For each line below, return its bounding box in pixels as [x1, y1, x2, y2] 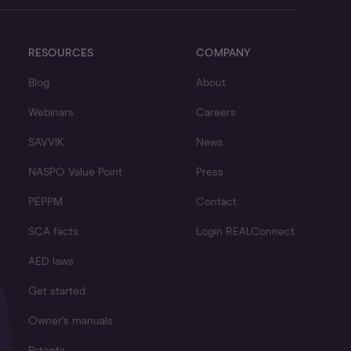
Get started [28, 286, 85, 297]
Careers [196, 107, 236, 118]
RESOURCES [28, 48, 93, 59]
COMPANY [196, 48, 251, 59]
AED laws [28, 256, 74, 267]
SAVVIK [28, 137, 64, 148]
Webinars [28, 107, 74, 118]
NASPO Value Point [28, 167, 122, 178]
